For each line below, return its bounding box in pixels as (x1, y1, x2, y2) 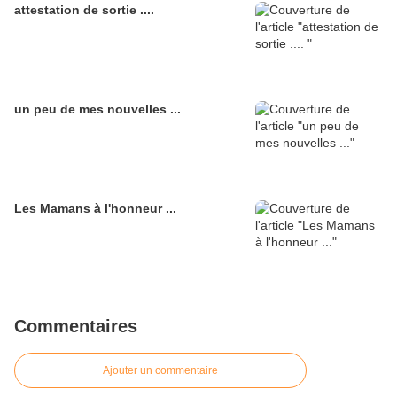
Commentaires (14, 316, 137, 337)
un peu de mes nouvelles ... (14, 102, 181, 117)
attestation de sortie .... (14, 3, 154, 18)
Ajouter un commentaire (103, 364, 218, 378)
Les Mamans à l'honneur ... (14, 201, 176, 216)
